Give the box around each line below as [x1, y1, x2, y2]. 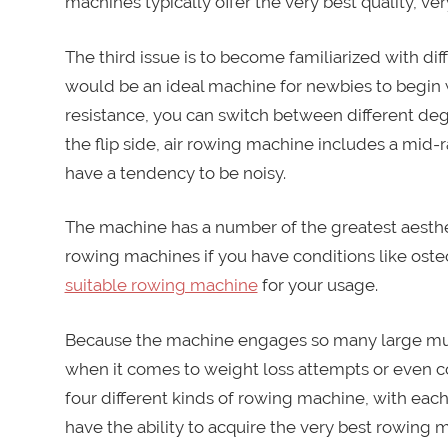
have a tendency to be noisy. [64, 162, 286, 183]
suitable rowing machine [64, 275, 258, 296]
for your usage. [257, 275, 378, 296]
